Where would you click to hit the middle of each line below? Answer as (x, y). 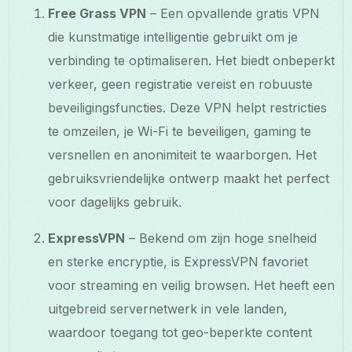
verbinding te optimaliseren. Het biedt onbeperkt (192, 60)
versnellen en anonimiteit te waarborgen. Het (183, 154)
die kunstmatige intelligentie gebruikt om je (173, 37)
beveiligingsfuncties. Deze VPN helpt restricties (188, 107)
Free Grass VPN (97, 13)
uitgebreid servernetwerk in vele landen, (168, 308)
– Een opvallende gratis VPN (233, 13)
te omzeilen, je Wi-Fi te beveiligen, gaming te (180, 131)
